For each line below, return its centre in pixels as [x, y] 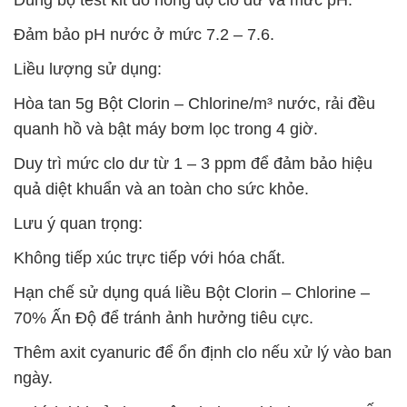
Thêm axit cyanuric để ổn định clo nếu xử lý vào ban [203, 352]
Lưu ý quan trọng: [78, 223]
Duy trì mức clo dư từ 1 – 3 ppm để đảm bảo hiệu [193, 164]
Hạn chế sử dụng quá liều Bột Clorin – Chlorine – [192, 293]
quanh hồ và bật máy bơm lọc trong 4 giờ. [166, 129]
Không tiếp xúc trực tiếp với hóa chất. [149, 258]
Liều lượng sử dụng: [88, 69]
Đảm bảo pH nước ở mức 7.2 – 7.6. [144, 35]
